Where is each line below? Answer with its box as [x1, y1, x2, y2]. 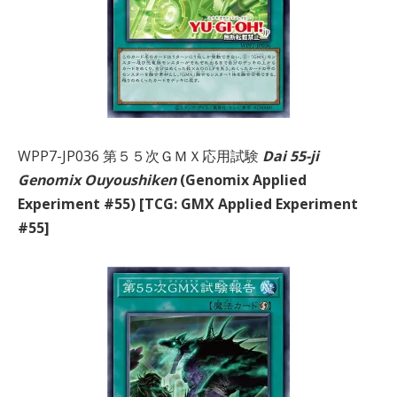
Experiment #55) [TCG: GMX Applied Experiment [18, 193, 358, 214]
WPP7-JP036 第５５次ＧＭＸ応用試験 [18, 145, 262, 166]
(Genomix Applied [176, 169, 307, 190]
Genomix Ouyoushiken [18, 169, 176, 190]
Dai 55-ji [262, 145, 319, 166]
